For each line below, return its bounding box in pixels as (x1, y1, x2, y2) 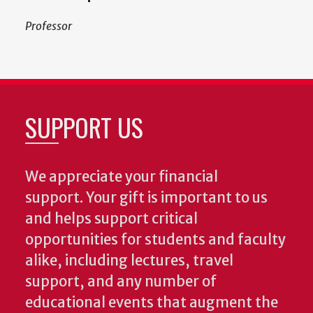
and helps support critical (25, 209, 198, 228)
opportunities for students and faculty (25, 230, 286, 249)
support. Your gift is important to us (25, 188, 268, 207)
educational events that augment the (25, 293, 278, 312)
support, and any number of (25, 272, 217, 291)
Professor (25, 18, 72, 33)
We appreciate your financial (25, 167, 218, 186)
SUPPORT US (25, 108, 143, 145)
